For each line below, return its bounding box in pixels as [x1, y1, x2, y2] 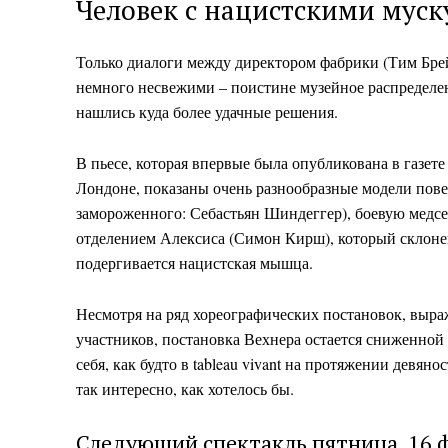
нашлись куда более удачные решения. [76, 100, 338, 122]
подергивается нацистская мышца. [76, 251, 313, 273]
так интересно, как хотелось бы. [76, 377, 294, 399]
